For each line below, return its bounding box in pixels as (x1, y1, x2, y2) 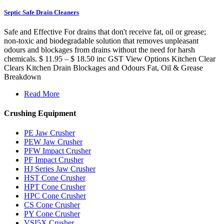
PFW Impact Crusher (24, 146, 91, 155)
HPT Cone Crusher (24, 182, 85, 191)
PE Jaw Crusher (24, 128, 75, 137)
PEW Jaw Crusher (24, 137, 82, 146)
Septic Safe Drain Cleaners (4, 8, 79, 16)
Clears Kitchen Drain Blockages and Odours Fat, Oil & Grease (4, 63, 203, 72)
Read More (24, 89, 59, 98)
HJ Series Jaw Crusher (24, 164, 95, 173)
